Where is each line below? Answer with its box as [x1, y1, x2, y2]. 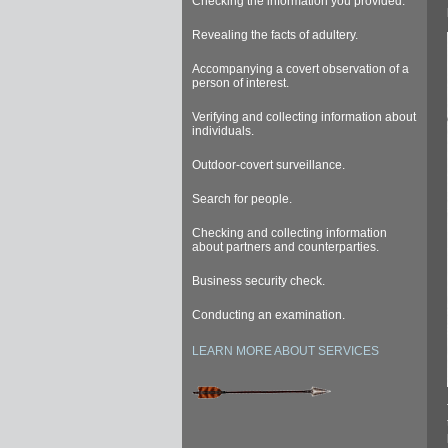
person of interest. [192, 75, 289, 90]
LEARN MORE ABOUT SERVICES [192, 343, 379, 358]
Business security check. [192, 273, 325, 288]
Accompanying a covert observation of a [192, 61, 409, 76]
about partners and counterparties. [192, 239, 379, 254]
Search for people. [192, 191, 292, 206]
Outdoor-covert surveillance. [192, 157, 345, 172]
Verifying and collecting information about [192, 109, 416, 124]
